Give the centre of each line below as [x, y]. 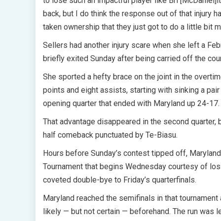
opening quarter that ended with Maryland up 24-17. [131, 104]
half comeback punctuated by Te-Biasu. [110, 135]
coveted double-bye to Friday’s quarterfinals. [120, 180]
